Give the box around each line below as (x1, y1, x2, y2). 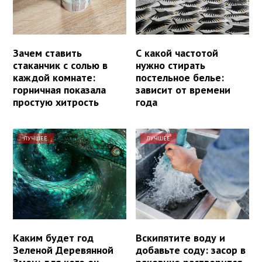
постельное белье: (136, 71, 225, 85)
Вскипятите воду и (136, 231, 226, 245)
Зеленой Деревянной (13, 243, 113, 257)
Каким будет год (13, 231, 94, 245)
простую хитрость (13, 95, 99, 109)
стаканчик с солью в (13, 58, 108, 73)
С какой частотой (136, 46, 219, 60)
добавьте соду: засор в (136, 243, 246, 257)
